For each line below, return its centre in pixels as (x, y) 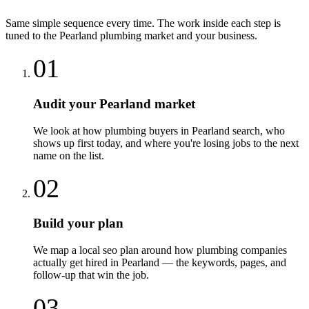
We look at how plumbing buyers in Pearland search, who (159, 130)
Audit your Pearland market (114, 103)
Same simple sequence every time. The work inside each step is (143, 23)
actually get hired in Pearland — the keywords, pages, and (160, 263)
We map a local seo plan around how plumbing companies (160, 250)
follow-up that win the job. (91, 275)
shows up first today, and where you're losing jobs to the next (166, 143)
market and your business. (199, 36)
